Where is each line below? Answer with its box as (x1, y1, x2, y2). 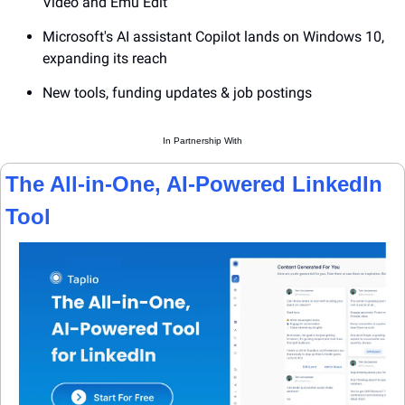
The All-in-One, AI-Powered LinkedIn (5, 172, 382, 196)
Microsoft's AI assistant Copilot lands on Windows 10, (42, 28, 384, 45)
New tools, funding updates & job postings (42, 84, 312, 101)
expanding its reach (42, 50, 167, 67)
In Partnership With (163, 136, 242, 146)
